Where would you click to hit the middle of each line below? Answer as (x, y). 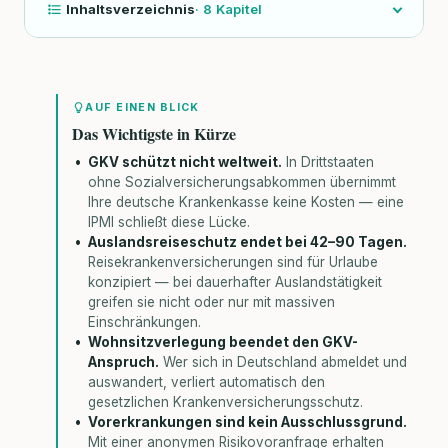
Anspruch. (124, 362)
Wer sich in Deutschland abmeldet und (285, 362)
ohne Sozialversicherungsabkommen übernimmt (242, 182)
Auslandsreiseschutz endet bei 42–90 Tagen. (248, 242)
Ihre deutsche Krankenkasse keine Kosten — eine (246, 202)
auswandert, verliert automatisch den (207, 382)
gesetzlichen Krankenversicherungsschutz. (226, 402)
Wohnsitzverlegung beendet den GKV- (223, 342)
